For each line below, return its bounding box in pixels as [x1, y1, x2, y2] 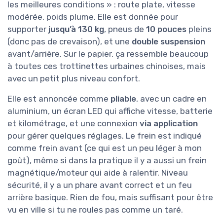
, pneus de [104, 24, 146, 35]
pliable [110, 94, 136, 104]
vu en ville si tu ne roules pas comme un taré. [7, 205, 183, 215]
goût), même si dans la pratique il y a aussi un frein [7, 155, 207, 166]
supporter [7, 24, 48, 35]
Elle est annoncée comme [7, 94, 110, 104]
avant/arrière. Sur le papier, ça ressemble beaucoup [7, 49, 209, 59]
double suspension [132, 37, 205, 47]
